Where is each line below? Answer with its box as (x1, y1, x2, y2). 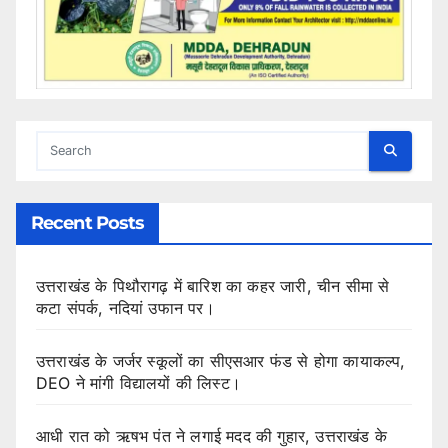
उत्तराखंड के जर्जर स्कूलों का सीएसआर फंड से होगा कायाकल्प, (36, 350, 406, 371)
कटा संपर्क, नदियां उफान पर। (36, 297, 215, 318)
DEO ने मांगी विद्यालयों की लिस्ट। (36, 372, 241, 393)
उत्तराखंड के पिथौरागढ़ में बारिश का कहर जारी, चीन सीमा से (36, 275, 390, 296)
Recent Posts (31, 211, 145, 234)
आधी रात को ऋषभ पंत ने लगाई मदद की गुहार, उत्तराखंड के (36, 425, 387, 446)
